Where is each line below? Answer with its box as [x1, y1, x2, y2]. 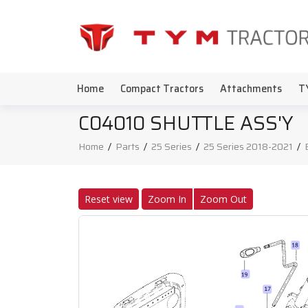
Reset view [85, 192, 133, 206]
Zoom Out [200, 192, 247, 206]
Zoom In [148, 192, 186, 206]
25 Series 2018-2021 [203, 139, 293, 154]
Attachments [220, 81, 282, 96]
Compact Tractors [120, 81, 203, 96]
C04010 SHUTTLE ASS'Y [78, 108, 294, 138]
